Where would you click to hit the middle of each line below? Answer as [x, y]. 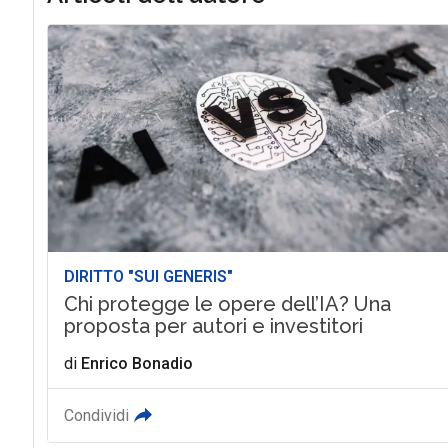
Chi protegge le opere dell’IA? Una [227, 304]
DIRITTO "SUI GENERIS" [148, 277]
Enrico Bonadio [136, 364]
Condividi [96, 416]
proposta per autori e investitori [213, 326]
